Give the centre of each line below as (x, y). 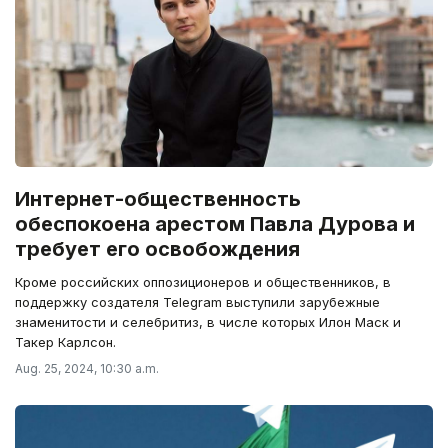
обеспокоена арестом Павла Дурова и (215, 223)
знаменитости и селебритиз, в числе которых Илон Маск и (208, 321)
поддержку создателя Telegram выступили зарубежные (197, 301)
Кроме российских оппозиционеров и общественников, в (203, 281)
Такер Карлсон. (65, 341)
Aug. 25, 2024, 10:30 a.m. (87, 368)
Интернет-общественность (158, 198)
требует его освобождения (157, 248)
